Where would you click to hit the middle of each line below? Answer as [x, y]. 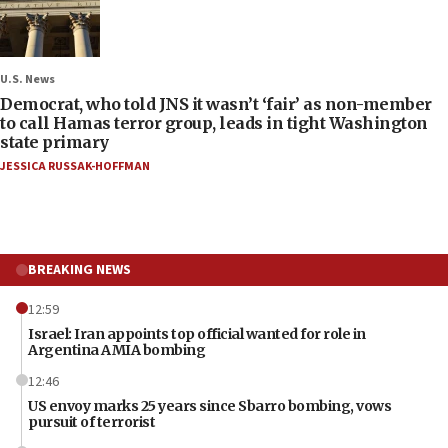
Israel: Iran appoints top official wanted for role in [197, 333]
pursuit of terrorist [91, 421]
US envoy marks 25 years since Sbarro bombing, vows [209, 405]
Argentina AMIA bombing [116, 349]
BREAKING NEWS [79, 269]
